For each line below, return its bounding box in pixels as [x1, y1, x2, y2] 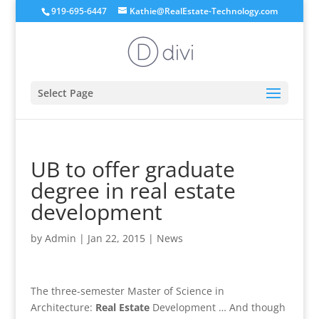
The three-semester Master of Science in [30, 284, 224, 298]
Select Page [37, 86, 93, 100]
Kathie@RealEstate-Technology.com [129, 5, 278, 17]
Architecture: [30, 300, 95, 314]
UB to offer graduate [30, 155, 235, 184]
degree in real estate [30, 176, 236, 205]
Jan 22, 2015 [87, 231, 145, 245]
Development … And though [149, 300, 286, 314]
